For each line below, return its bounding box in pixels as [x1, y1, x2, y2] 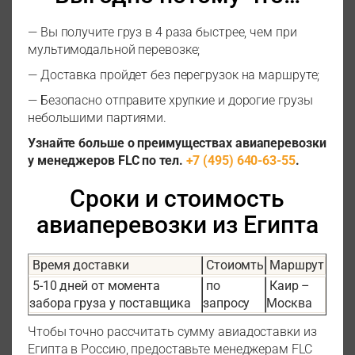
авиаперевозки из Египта [36, 211, 319, 239]
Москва [266, 296, 312, 311]
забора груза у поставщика [29, 296, 191, 311]
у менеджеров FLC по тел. [28, 153, 186, 169]
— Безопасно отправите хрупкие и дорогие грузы [28, 93, 313, 109]
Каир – [266, 278, 311, 294]
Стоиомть [203, 258, 265, 273]
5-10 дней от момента [29, 278, 160, 294]
